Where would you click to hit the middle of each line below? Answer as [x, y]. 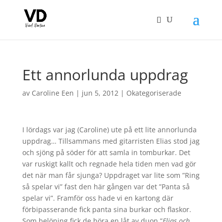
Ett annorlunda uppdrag [105, 75]
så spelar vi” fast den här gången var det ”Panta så [106, 187]
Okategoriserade [154, 93]
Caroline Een [53, 93]
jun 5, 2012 [100, 93]
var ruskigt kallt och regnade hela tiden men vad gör [109, 164]
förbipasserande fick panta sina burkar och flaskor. [107, 209]
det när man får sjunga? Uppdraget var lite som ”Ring [111, 175]
